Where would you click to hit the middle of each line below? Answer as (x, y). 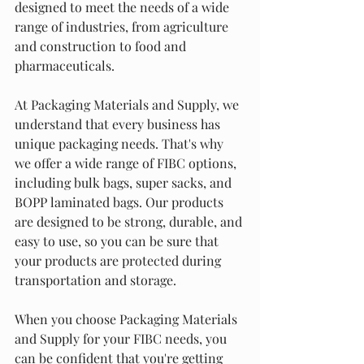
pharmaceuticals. (65, 65)
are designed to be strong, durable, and (130, 221)
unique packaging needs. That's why (121, 143)
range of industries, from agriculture (123, 26)
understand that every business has (119, 124)
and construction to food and (102, 46)
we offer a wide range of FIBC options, (127, 163)
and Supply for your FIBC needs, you (122, 338)
